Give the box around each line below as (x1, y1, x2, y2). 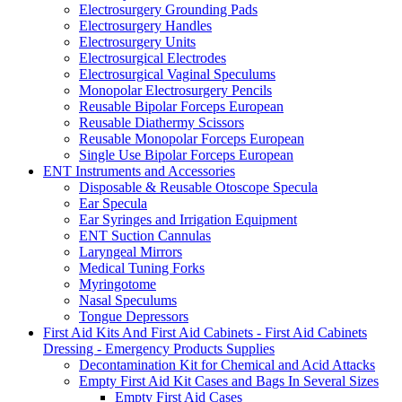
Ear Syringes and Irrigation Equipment (79, 212, 297, 228)
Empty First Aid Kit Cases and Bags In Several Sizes (79, 373, 379, 389)
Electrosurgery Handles (79, 18, 212, 34)
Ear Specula (79, 196, 147, 212)
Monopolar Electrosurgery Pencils (79, 83, 272, 99)
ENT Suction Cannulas (79, 228, 211, 244)
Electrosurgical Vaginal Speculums (79, 66, 275, 83)
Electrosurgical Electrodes (79, 50, 226, 66)
